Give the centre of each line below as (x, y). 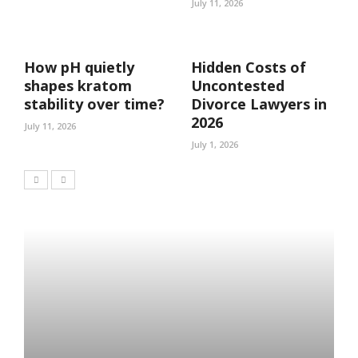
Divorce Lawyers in (259, 103)
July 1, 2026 (215, 144)
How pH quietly (79, 67)
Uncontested (238, 85)
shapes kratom (78, 85)
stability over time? (94, 103)
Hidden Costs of (249, 67)
